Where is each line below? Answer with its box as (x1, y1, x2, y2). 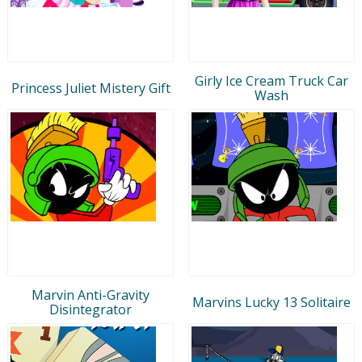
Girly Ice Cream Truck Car (195, 71, 348, 90)
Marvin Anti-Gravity (32, 285, 149, 304)
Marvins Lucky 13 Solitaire (192, 293, 351, 311)
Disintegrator (49, 300, 132, 318)
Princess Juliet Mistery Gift (11, 78, 170, 97)
